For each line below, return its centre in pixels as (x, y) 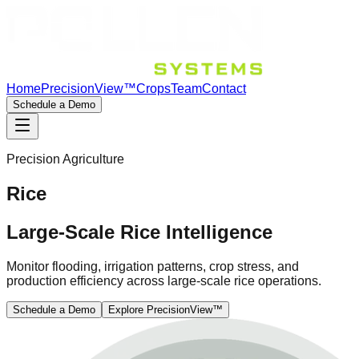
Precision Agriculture (65, 159)
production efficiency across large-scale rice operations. (164, 280)
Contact (224, 89)
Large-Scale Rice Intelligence (139, 232)
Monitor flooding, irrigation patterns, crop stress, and (153, 266)
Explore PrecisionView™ (165, 309)
